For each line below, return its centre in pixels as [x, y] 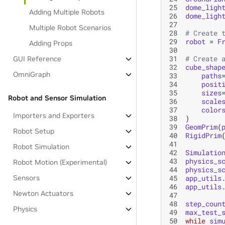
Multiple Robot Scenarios [70, 28]
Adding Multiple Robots [67, 12]
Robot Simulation [41, 147]
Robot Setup [34, 131]
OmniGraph [32, 74]
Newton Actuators [43, 193]
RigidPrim [203, 135]
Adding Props [51, 43]
